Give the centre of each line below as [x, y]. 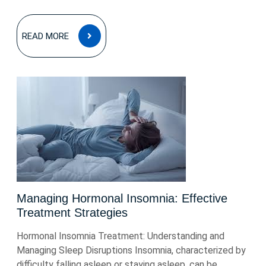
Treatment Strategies [72, 213]
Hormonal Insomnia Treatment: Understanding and [121, 236]
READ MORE [45, 36]
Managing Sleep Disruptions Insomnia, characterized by [131, 250]
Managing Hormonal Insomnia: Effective [122, 198]
